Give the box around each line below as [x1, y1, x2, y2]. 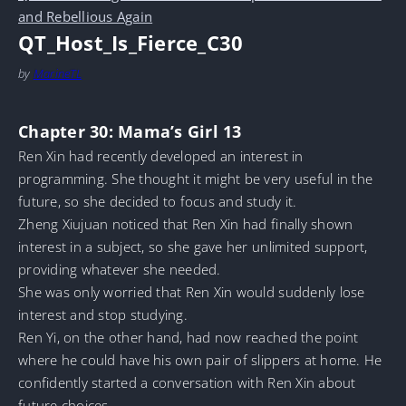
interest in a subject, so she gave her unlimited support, [18, 237, 368, 256]
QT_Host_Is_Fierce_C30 [18, 30, 244, 57]
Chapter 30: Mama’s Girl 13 [18, 120, 242, 142]
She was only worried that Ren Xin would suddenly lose [18, 282, 365, 301]
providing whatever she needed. [18, 259, 221, 278]
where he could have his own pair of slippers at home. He [18, 350, 382, 369]
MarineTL [33, 64, 82, 82]
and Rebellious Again [18, 6, 153, 25]
